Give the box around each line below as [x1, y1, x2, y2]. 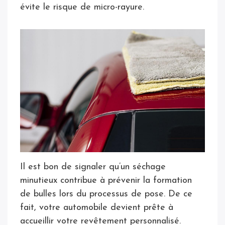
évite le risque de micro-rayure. [20, 2, 144, 12]
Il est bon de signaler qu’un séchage [20, 162, 166, 172]
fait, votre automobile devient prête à [20, 203, 173, 213]
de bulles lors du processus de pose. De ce [20, 189, 192, 199]
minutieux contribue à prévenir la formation [20, 176, 192, 186]
